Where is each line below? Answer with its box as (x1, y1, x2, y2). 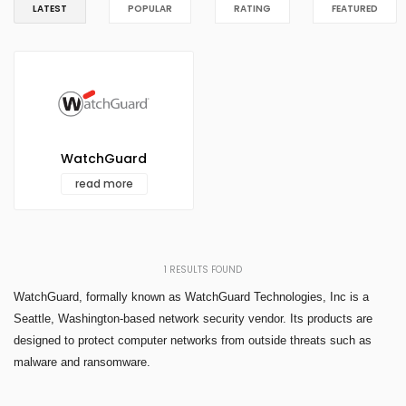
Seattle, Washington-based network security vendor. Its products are (14, 312, 372, 326)
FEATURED (331, 2, 378, 16)
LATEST (33, 2, 67, 16)
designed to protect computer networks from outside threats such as (14, 333, 372, 348)
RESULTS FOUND (167, 263, 242, 277)
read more (74, 176, 133, 192)
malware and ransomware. (14, 355, 150, 370)
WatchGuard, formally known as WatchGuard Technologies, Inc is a (14, 290, 369, 304)
